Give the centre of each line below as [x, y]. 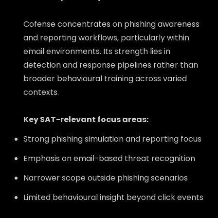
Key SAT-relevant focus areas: [86, 119]
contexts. [41, 92]
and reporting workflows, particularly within [106, 38]
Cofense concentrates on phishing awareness [111, 24]
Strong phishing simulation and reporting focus [112, 139]
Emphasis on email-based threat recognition [109, 158]
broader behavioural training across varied [105, 79]
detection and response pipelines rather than [111, 65]
